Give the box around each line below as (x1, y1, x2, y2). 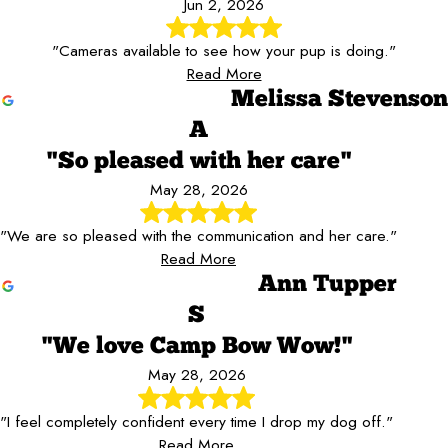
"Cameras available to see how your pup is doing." (52, 39, 396, 63)
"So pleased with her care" (45, 150, 352, 175)
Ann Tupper (258, 273, 397, 298)
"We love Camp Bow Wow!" (40, 335, 353, 360)
